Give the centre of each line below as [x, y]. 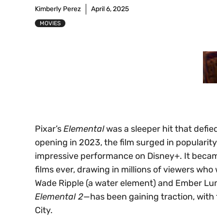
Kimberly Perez [58, 9]
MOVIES [50, 23]
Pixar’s [49, 129]
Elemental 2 [59, 196]
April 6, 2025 [110, 9]
